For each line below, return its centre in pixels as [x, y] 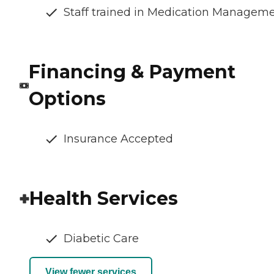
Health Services [104, 199]
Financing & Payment [132, 72]
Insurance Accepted [118, 139]
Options [67, 99]
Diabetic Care [101, 239]
